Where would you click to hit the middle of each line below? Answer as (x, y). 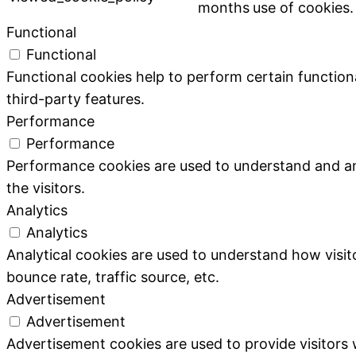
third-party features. (75, 99)
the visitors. (46, 188)
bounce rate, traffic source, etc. (113, 277)
